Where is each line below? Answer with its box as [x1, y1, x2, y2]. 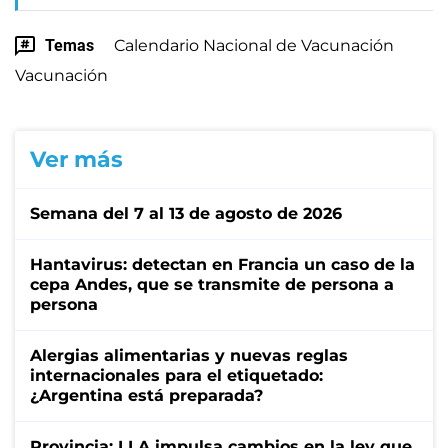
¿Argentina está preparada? [30, 385, 263, 405]
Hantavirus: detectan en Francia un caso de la [30, 254, 415, 274]
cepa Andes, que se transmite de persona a [30, 274, 394, 294]
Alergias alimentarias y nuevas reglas [30, 345, 348, 365]
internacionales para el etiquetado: [30, 365, 323, 385]
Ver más [30, 145, 123, 173]
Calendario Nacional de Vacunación [114, 35, 394, 55]
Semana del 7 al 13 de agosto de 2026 [30, 203, 342, 223]
